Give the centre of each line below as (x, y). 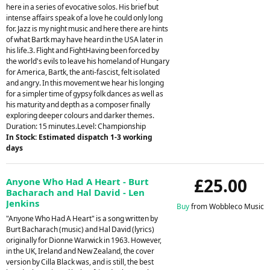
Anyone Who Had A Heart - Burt (77, 181)
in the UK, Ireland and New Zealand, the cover (80, 251)
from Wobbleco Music (227, 206)
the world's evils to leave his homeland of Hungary (88, 61)
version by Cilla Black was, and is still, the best (80, 262)
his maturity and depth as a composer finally (78, 104)
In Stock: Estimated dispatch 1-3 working (79, 137)
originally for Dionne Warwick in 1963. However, (84, 240)
